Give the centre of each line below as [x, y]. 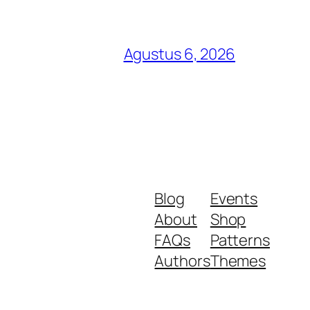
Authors [182, 261]
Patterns [240, 240]
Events [234, 198]
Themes [238, 261]
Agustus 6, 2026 [179, 54]
